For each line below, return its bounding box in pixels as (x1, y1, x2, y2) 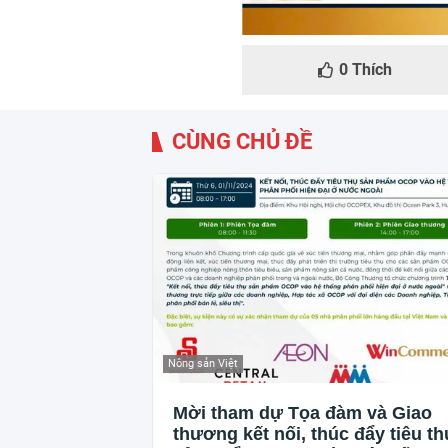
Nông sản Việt (168, 356, 238, 370)
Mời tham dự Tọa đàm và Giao (173, 402, 432, 423)
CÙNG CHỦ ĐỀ (172, 129, 312, 155)
